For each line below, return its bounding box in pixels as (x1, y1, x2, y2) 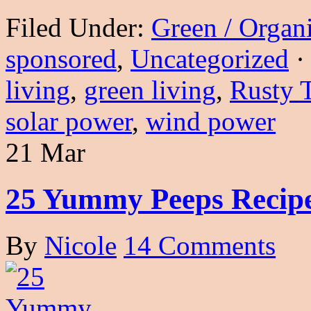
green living (84, 75, 216, 106)
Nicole (44, 230, 117, 261)
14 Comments (124, 230, 276, 261)
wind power (146, 106, 276, 137)
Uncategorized (131, 44, 289, 74)
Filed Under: (6, 12, 151, 43)
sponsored (6, 44, 117, 74)
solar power (6, 106, 132, 137)
